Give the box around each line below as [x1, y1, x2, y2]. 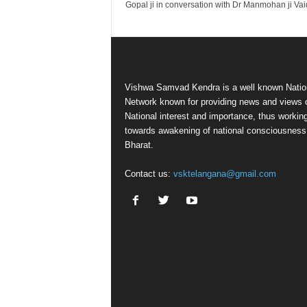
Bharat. [124, 140, 153, 150]
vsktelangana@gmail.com [173, 169, 276, 179]
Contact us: [124, 169, 173, 179]
